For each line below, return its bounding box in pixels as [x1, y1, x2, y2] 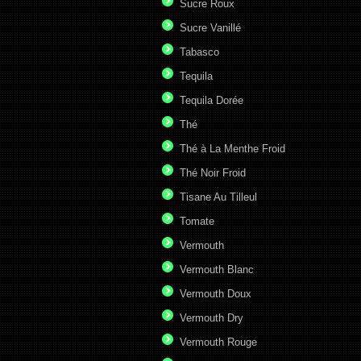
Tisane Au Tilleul [180, 191, 257, 204]
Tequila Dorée [180, 94, 243, 107]
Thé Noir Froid [180, 167, 246, 180]
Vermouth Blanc [180, 263, 254, 276]
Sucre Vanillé [180, 22, 241, 35]
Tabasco [180, 46, 219, 59]
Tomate [180, 215, 214, 228]
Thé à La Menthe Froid [180, 143, 285, 156]
